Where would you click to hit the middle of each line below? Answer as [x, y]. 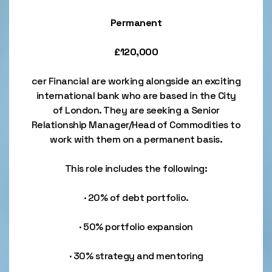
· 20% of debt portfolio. [136, 198]
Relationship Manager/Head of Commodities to [136, 125]
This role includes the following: [136, 168]
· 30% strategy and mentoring [136, 256]
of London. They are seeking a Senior [136, 110]
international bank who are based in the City [136, 96]
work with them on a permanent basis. [136, 139]
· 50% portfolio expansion [136, 227]
